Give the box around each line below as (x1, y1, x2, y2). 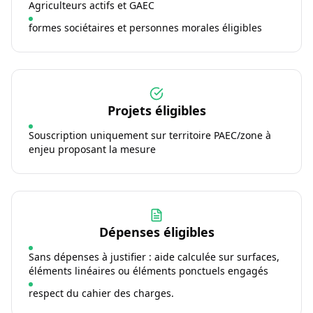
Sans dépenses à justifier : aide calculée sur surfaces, (29, 250, 279, 263)
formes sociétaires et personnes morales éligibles (29, 21, 262, 34)
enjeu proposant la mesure (29, 143, 156, 156)
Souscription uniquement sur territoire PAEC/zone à (29, 129, 271, 142)
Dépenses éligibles (99, 224, 214, 240)
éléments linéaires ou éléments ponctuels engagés (29, 264, 268, 277)
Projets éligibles (107, 102, 206, 119)
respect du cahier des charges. (29, 286, 174, 300)
